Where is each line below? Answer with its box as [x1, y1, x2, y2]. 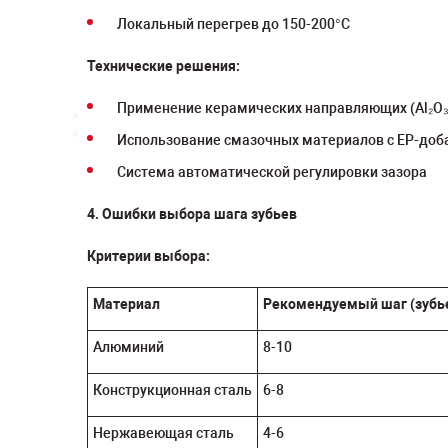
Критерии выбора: [87, 248, 210, 264]
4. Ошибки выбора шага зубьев [87, 206, 297, 222]
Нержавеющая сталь [93, 425, 234, 441]
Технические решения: [87, 58, 240, 74]
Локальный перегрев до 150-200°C [117, 16, 350, 32]
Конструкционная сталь [93, 382, 252, 398]
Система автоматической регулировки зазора [117, 164, 427, 180]
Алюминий [93, 339, 164, 355]
